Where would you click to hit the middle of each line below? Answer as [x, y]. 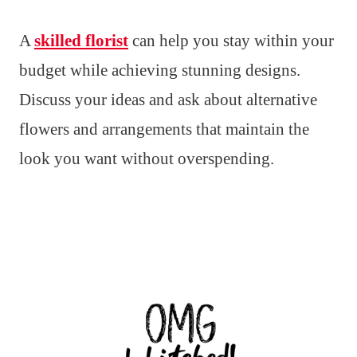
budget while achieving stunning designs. [160, 70]
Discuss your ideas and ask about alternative [168, 99]
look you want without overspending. [147, 158]
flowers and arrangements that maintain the [164, 129]
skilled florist [81, 40]
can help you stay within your [231, 40]
